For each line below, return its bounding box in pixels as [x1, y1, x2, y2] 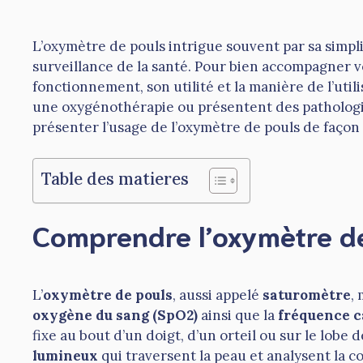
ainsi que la [198, 306, 278, 325]
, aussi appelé [173, 286, 263, 305]
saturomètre [263, 286, 351, 305]
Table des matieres [41, 168, 189, 190]
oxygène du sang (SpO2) [32, 306, 198, 325]
